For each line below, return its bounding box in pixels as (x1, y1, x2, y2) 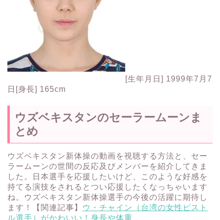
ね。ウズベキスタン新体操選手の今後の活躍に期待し (7, 193, 208, 202)
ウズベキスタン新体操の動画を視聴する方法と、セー (7, 152, 208, 161)
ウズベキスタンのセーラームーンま (15, 111, 202, 124)
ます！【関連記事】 (7, 203, 82, 212)
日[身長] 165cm (7, 84, 66, 93)
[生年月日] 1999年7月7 (125, 74, 212, 83)
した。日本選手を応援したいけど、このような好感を (7, 172, 208, 181)
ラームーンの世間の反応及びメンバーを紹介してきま (7, 162, 208, 171)
